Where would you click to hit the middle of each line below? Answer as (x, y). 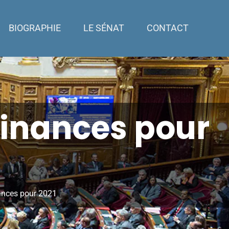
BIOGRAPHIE (35, 28)
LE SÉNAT (104, 28)
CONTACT (167, 28)
